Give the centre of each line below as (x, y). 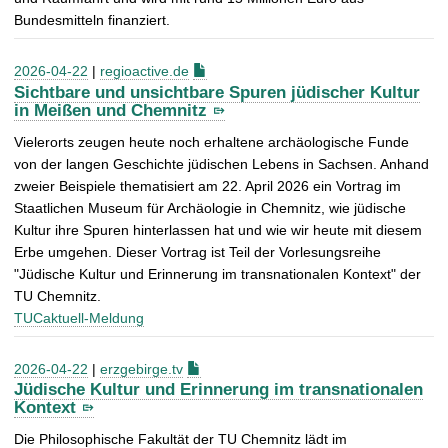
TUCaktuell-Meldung (79, 317)
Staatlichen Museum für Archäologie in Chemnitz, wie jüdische (210, 207)
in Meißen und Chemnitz (110, 110)
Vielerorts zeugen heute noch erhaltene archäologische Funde (211, 141)
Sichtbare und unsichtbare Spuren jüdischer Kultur (217, 92)
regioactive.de (144, 70)
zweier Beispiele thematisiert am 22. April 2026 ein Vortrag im (207, 185)
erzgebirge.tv (141, 368)
